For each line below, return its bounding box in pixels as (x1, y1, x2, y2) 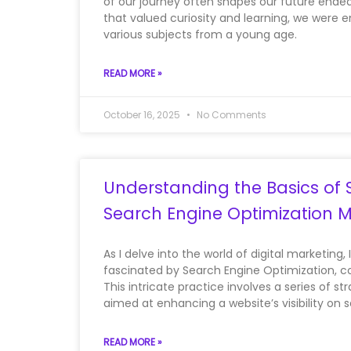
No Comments (194, 107, 266, 121)
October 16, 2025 (103, 107, 183, 121)
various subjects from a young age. (103, 26, 297, 42)
